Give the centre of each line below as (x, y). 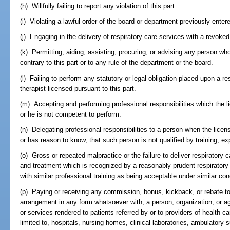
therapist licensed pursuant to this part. (78, 88)
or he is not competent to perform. (71, 114)
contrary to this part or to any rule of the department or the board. (117, 63)
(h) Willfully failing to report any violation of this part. (99, 6)
